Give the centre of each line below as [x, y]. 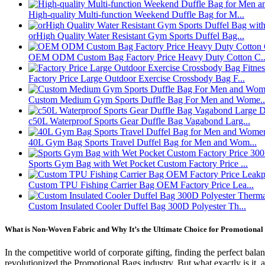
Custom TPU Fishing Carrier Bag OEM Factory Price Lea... [141, 185]
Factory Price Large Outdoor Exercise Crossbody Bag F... [137, 79]
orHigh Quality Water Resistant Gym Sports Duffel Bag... [136, 36]
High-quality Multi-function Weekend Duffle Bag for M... [136, 15]
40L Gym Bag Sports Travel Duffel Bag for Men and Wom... [143, 143]
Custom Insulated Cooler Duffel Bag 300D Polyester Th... [137, 206]
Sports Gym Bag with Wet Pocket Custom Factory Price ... [138, 164]
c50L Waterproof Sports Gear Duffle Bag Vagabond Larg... [139, 121]
